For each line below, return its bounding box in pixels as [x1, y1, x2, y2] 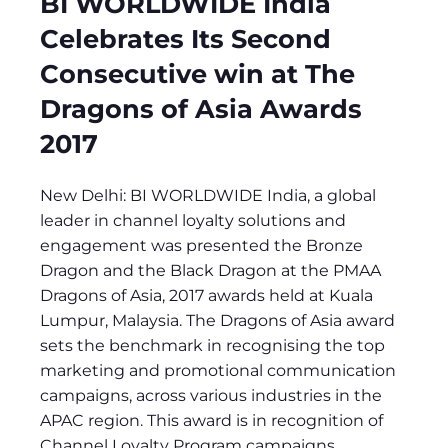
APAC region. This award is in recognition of [40, 410, 383, 430]
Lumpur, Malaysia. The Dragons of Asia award [40, 310, 395, 330]
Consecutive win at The [40, 58, 355, 90]
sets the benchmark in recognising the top [40, 335, 385, 355]
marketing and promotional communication [40, 360, 396, 380]
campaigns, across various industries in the [40, 385, 382, 405]
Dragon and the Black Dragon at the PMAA [40, 260, 381, 280]
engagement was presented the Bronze [40, 235, 363, 255]
